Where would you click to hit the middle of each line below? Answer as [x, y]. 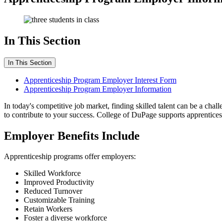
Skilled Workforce [52, 173]
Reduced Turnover [53, 191]
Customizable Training [59, 200]
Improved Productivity [59, 182]
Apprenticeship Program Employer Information [98, 89]
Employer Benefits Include [72, 136]
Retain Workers [48, 209]
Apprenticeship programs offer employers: [70, 157]
